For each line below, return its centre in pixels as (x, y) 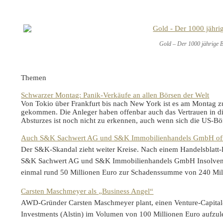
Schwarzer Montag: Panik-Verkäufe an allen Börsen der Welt (115, 95)
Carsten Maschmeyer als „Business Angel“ (87, 191)
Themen (34, 78)
